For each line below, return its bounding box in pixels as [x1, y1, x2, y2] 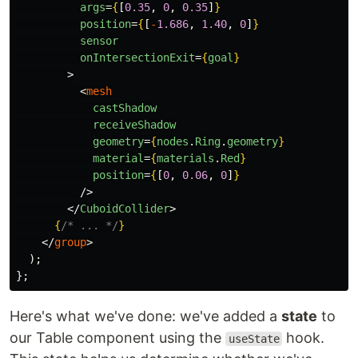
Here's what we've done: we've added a [10, 308, 281, 324]
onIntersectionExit [80, 51, 195, 64]
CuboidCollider [80, 202, 169, 215]
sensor [80, 34, 118, 47]
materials [157, 152, 214, 165]
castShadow [93, 101, 157, 114]
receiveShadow [93, 118, 176, 131]
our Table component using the [10, 329, 225, 346]
